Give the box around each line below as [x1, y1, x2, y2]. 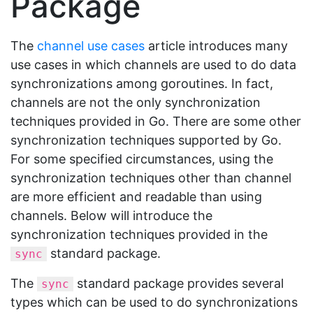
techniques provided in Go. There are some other [10, 114, 301, 129]
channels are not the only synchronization [10, 95, 261, 110]
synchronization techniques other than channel [10, 170, 291, 185]
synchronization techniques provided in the [10, 227, 268, 242]
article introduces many [145, 38, 288, 53]
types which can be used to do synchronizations [10, 295, 298, 310]
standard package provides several [73, 276, 284, 291]
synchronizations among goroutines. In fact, [10, 76, 273, 91]
